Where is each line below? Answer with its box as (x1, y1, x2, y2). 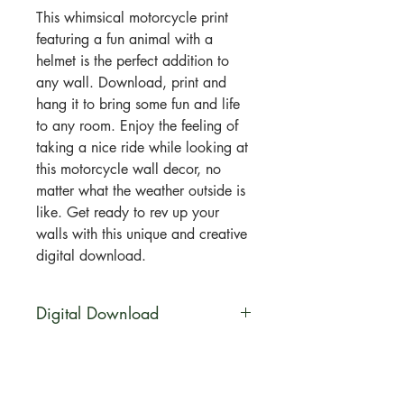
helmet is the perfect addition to (36, 51, 229, 71)
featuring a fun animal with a (36, 30, 213, 50)
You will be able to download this (36, 338, 243, 358)
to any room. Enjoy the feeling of (36, 116, 238, 136)
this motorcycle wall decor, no (36, 160, 221, 179)
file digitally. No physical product (36, 360, 243, 380)
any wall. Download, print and (36, 73, 226, 93)
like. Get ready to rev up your (36, 203, 219, 223)
